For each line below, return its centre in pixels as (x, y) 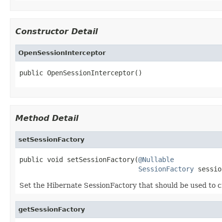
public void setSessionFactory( (79, 159)
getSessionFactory (52, 209)
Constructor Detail (56, 31)
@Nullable (156, 159)
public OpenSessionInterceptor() (81, 73)
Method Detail (47, 118)
